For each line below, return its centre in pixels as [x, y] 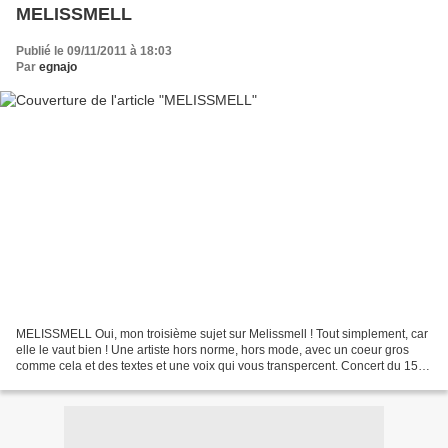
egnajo [58, 66]
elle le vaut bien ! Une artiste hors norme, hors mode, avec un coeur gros [212, 350]
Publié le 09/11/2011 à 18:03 [94, 50]
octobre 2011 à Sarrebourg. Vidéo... [113, 382]
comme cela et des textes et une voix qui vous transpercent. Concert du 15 [217, 366]
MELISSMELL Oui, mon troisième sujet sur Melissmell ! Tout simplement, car [222, 334]
